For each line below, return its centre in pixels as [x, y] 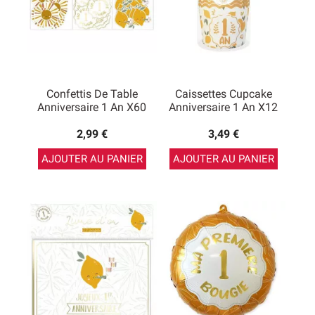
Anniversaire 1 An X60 [92, 107]
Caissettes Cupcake [223, 94]
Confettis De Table [92, 94]
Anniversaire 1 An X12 [223, 107]
